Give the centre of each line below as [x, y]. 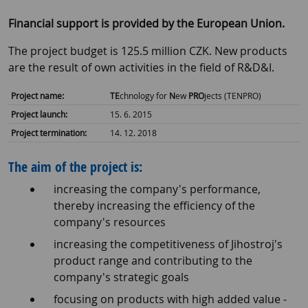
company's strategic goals [121, 277]
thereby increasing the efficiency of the [154, 206]
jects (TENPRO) [233, 96]
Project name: [37, 96]
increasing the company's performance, [157, 189]
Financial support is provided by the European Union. [146, 24]
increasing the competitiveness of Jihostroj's [168, 244]
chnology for [144, 96]
